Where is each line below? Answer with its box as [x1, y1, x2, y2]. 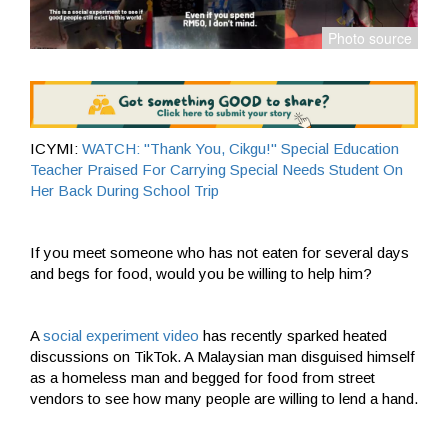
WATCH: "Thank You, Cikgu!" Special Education [82, 139, 399, 157]
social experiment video [39, 326, 199, 344]
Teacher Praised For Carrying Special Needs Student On [30, 160, 403, 178]
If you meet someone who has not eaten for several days [30, 243, 409, 261]
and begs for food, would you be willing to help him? [30, 264, 372, 282]
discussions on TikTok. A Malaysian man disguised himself [30, 347, 415, 365]
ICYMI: [30, 139, 82, 157]
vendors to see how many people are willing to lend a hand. [30, 389, 418, 407]
